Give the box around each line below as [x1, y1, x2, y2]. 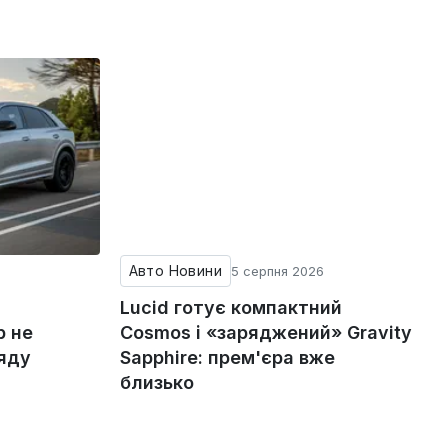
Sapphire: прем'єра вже [119, 346, 335, 368]
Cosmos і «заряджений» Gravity [119, 321, 412, 343]
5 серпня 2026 [231, 262, 325, 279]
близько [119, 371, 194, 393]
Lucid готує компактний [119, 296, 342, 318]
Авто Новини [128, 261, 223, 279]
